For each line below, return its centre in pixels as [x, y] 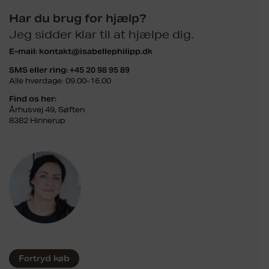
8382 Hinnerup [37, 120]
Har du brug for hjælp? [78, 19]
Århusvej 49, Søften [47, 109]
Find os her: [33, 98]
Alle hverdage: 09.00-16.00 [60, 80]
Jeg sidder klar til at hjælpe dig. [101, 35]
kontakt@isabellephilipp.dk [96, 52]
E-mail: [24, 52]
